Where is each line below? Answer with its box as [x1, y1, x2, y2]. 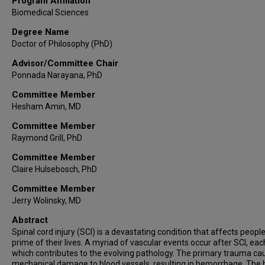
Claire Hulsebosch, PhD [12, 164, 97, 174]
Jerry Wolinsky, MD [12, 195, 81, 205]
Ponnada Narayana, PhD [12, 70, 102, 80]
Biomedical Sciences [12, 7, 89, 17]
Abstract [12, 214, 48, 225]
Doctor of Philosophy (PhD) [12, 38, 112, 49]
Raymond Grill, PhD [12, 132, 82, 143]
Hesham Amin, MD [12, 101, 81, 111]
